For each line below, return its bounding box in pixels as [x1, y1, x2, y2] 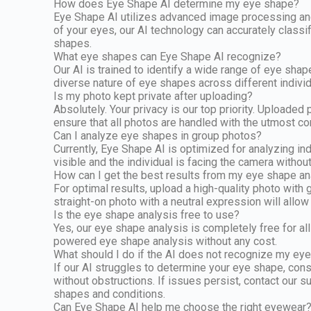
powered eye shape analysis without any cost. [53, 234, 278, 248]
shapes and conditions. [53, 287, 166, 301]
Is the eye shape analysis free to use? [53, 208, 240, 221]
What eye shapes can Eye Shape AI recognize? [53, 49, 282, 63]
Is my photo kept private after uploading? [53, 89, 253, 103]
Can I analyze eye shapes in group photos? [53, 128, 262, 142]
